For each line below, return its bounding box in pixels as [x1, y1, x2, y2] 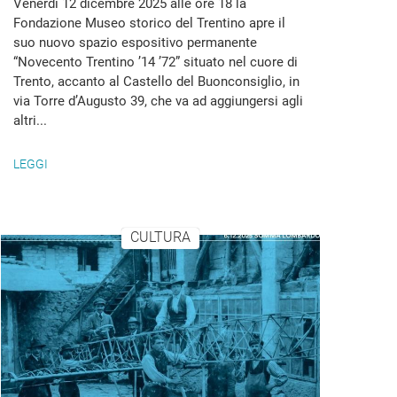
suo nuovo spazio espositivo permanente [13, 35, 257, 51]
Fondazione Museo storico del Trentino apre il [13, 15, 285, 31]
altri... [13, 113, 47, 128]
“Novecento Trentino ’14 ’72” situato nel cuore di [13, 54, 298, 70]
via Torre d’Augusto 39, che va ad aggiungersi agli [13, 93, 303, 109]
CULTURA [129, 229, 191, 246]
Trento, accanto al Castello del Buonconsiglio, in [13, 74, 300, 90]
